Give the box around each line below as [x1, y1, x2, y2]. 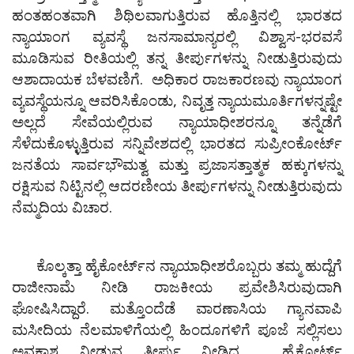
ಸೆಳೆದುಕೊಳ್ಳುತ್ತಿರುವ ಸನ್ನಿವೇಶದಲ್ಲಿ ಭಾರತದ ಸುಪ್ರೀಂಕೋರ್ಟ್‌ [12, 133, 342, 153]
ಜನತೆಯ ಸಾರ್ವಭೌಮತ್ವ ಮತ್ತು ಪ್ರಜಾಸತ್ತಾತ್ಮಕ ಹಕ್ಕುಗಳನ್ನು [12, 154, 342, 175]
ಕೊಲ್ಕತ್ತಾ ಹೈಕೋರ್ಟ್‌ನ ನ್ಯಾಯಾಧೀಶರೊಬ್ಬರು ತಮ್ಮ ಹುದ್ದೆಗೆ [12, 255, 342, 276]
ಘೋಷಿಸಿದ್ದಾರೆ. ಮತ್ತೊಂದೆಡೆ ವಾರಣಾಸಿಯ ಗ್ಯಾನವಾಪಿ [12, 298, 342, 318]
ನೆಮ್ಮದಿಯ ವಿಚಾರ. [12, 197, 112, 217]
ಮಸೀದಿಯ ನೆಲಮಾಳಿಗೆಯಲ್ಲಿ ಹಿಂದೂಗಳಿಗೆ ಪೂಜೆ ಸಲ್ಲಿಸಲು [12, 319, 342, 340]
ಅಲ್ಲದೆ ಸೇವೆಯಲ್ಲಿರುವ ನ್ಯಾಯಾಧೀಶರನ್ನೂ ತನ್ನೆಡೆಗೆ [12, 111, 342, 132]
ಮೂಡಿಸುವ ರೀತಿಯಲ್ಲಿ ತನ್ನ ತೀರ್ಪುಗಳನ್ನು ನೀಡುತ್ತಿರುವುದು [12, 47, 342, 68]
